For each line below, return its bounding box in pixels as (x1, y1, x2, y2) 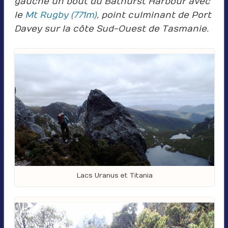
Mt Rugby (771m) (24, 10, 97, 20)
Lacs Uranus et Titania (76, 172, 153, 180)
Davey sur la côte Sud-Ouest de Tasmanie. (14, 23, 209, 34)
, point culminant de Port (96, 10, 211, 20)
